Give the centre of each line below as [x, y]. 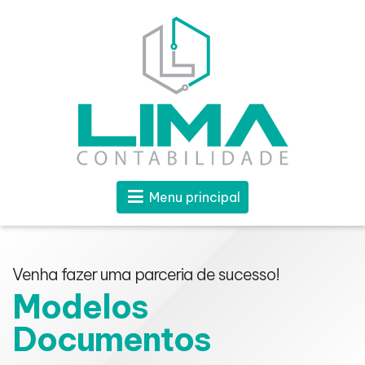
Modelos [80, 306]
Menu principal [193, 197]
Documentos [112, 339]
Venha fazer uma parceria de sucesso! [146, 274]
